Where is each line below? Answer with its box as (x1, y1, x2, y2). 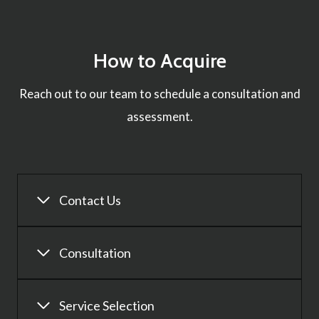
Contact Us (59, 192, 121, 208)
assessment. (126, 109, 193, 125)
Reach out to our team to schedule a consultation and (19, 86, 300, 102)
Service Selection (59, 297, 155, 313)
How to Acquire (93, 48, 226, 73)
